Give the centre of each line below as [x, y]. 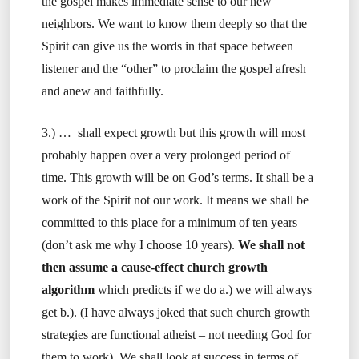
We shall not [271, 245]
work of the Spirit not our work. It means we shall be [175, 200]
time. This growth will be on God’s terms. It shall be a [177, 178]
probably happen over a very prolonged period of [165, 155]
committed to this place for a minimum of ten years [169, 223]
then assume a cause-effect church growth [154, 268]
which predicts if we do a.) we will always [203, 290]
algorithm [68, 290]
